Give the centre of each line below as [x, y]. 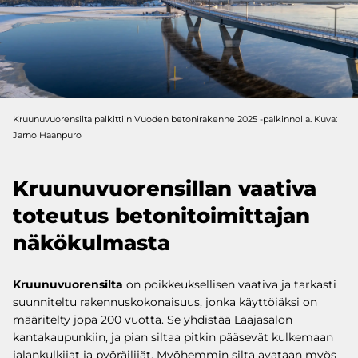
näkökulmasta [91, 243]
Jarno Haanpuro [47, 135]
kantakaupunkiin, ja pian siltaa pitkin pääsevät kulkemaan [173, 337]
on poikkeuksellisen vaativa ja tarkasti [230, 284]
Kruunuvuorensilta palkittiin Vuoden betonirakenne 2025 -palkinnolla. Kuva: [175, 119]
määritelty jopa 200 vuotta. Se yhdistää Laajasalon [153, 320]
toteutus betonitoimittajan [161, 216]
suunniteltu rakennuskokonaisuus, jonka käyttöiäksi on [165, 302]
